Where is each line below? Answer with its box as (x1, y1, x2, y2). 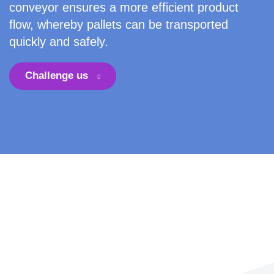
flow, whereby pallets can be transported (9, 18, 228, 31)
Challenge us (24, 70, 88, 82)
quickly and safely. (9, 35, 108, 48)
